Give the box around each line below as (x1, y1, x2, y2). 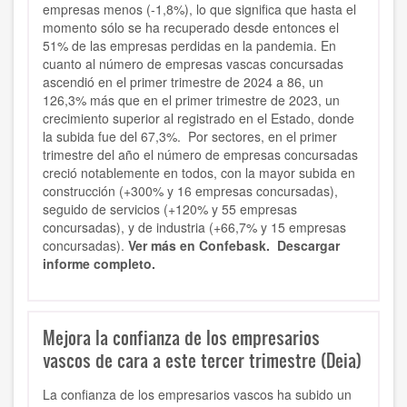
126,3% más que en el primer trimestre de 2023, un (43, 91, 340, 110)
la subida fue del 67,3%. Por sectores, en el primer (43, 127, 337, 146)
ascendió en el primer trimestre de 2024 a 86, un (43, 73, 323, 92)
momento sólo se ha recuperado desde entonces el (43, 18, 339, 37)
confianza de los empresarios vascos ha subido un (61, 385, 352, 404)
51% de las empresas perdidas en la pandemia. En (43, 36, 336, 55)
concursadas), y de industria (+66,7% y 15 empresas (43, 218, 346, 237)
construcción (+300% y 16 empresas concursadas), (43, 182, 338, 201)
